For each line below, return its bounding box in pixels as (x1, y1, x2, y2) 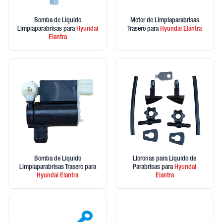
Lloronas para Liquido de (133, 156, 196, 163)
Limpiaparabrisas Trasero (19, 164, 85, 171)
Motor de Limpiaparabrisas (130, 17, 199, 24)
